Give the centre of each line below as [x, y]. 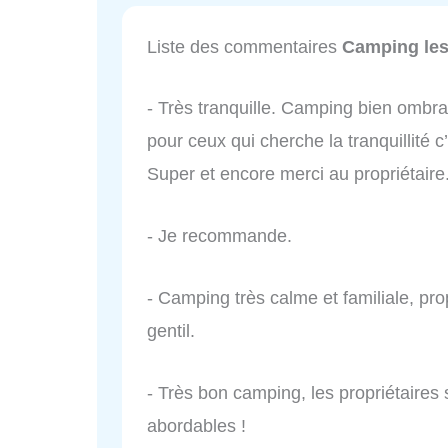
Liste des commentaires [244, 46]
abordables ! [196, 425]
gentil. [171, 330]
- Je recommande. [219, 236]
